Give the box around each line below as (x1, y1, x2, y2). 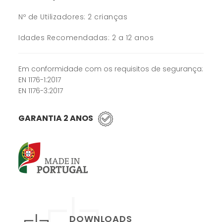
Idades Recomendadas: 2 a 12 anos (18, 33, 154, 43)
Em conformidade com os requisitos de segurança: (18, 64, 204, 74)
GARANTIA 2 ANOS (18, 112, 94, 124)
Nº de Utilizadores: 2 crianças (18, 12, 130, 22)
